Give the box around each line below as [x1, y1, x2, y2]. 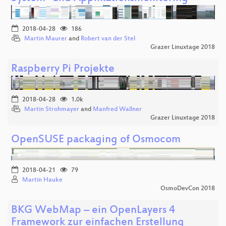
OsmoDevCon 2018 [160, 185, 215, 192]
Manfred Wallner [93, 105, 142, 113]
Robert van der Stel [81, 35, 135, 42]
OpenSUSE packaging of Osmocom [11, 133, 181, 146]
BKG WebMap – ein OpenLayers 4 [11, 204, 175, 217]
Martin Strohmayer [24, 105, 79, 113]
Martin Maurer [24, 35, 67, 42]
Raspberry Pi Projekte [11, 63, 115, 76]
